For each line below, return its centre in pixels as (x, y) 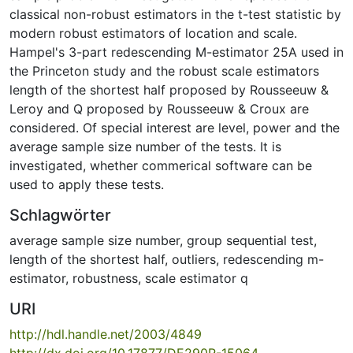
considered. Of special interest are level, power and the (175, 127)
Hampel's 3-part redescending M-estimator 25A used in (176, 52)
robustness (105, 278)
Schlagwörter (60, 215)
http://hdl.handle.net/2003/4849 (106, 334)
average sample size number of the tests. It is (145, 146)
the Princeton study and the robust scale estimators (164, 71)
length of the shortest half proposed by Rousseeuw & (169, 89)
